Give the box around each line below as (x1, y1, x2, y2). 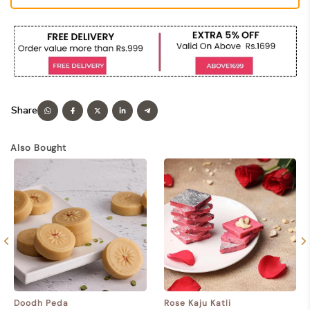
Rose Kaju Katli (163, 297, 231, 309)
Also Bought (10, 142, 69, 154)
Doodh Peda (14, 297, 69, 309)
